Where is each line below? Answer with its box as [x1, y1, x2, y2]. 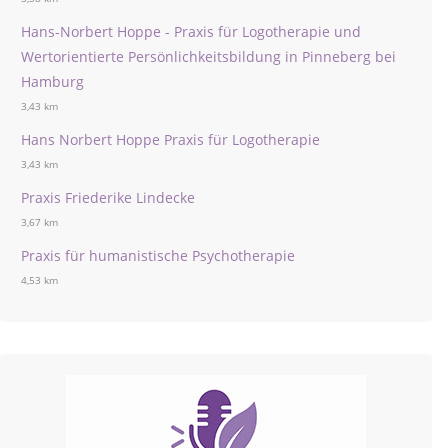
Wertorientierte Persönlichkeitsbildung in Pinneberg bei [21, 47, 396, 66]
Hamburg [21, 72, 84, 91]
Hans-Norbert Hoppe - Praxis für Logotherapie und [21, 22, 361, 41]
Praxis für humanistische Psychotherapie [21, 246, 295, 265]
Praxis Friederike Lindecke [21, 188, 195, 207]
